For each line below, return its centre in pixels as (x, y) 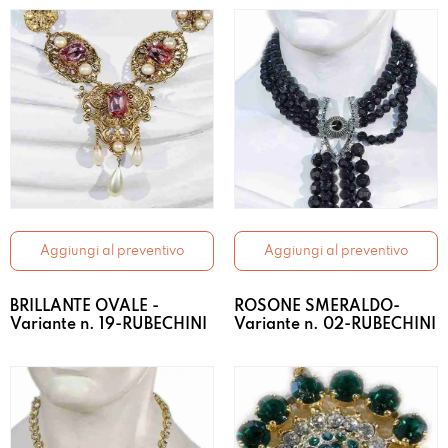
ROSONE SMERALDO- (317, 307)
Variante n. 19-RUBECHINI (108, 325)
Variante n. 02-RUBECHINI (335, 325)
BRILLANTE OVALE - (84, 307)
